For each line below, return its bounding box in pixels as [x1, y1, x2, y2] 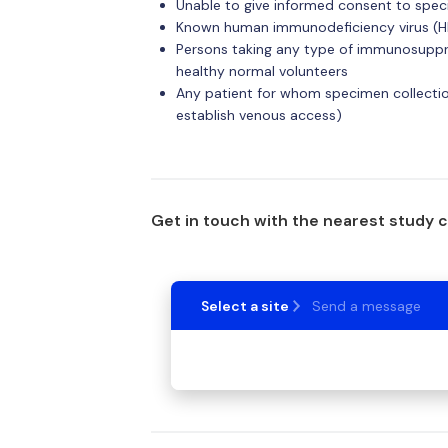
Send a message [311, 297, 421, 316]
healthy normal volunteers [175, 61, 348, 80]
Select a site [200, 297, 289, 316]
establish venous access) [175, 105, 342, 124]
